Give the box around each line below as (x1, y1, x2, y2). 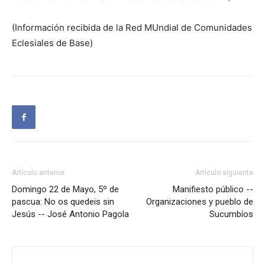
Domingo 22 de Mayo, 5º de (12, 184, 119, 195)
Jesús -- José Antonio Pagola (12, 209, 129, 220)
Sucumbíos (209, 209, 253, 220)
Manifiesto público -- (173, 184, 253, 195)
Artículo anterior (12, 169, 64, 177)
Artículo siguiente (195, 169, 253, 177)
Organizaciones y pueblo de (146, 196, 253, 208)
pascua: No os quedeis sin (12, 196, 114, 208)
